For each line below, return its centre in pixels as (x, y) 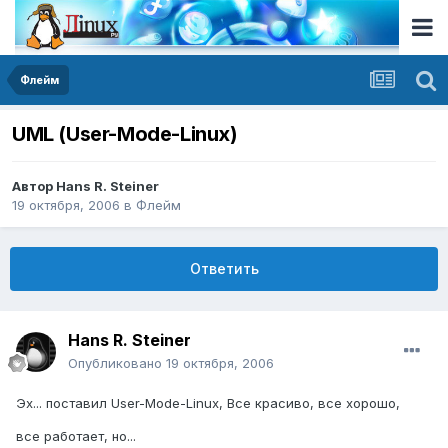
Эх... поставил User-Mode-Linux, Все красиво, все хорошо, (208, 403)
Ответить (224, 269)
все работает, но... (76, 436)
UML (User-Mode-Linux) (125, 134)
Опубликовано (117, 363)
